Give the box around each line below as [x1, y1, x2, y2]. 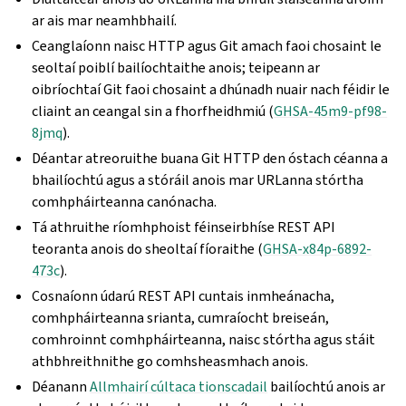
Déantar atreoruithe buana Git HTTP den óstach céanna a [32, 149, 389, 168]
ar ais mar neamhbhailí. [32, 11, 178, 30]
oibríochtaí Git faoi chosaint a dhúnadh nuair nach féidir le [32, 80, 391, 99]
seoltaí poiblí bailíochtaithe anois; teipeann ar [32, 58, 321, 77]
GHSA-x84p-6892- [263, 239, 372, 258]
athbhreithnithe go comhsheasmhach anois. [32, 352, 309, 371]
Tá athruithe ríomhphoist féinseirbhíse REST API [32, 217, 336, 237]
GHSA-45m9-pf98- [274, 101, 388, 121]
